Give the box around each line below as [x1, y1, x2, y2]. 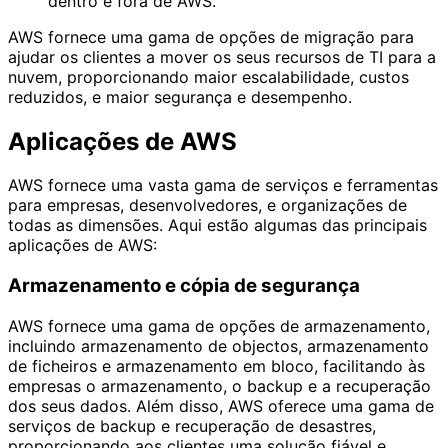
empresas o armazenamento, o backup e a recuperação [8, 375, 431, 396]
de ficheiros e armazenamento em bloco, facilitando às [8, 355, 425, 376]
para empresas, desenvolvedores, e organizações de [8, 195, 407, 216]
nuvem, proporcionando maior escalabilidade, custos [8, 66, 409, 87]
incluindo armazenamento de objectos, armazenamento [8, 335, 429, 356]
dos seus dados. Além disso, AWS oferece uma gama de [8, 395, 434, 416]
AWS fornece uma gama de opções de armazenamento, [8, 315, 430, 336]
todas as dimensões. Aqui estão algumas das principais [8, 215, 427, 236]
